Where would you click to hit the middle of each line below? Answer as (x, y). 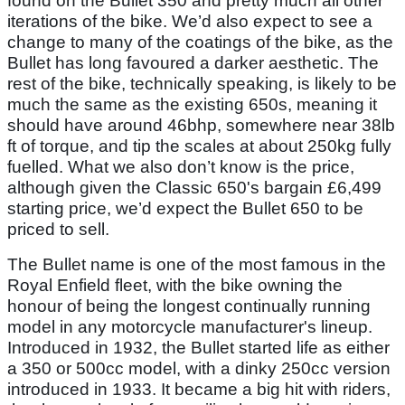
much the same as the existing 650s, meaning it (192, 105)
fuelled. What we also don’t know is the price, (181, 167)
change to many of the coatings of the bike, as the (200, 42)
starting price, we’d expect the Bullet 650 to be (185, 209)
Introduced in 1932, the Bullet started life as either (198, 348)
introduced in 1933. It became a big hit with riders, (199, 390)
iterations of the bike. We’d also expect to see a (190, 22)
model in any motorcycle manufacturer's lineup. (190, 327)
